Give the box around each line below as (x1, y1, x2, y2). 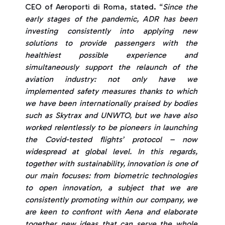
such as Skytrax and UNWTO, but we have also (25, 110, 197, 120)
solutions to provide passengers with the (25, 38, 197, 48)
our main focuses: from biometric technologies (25, 171, 197, 180)
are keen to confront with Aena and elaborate (25, 207, 197, 216)
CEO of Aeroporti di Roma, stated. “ (25, 2, 163, 12)
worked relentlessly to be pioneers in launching (25, 123, 197, 132)
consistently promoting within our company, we (25, 195, 197, 204)
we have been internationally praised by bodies (25, 98, 197, 108)
